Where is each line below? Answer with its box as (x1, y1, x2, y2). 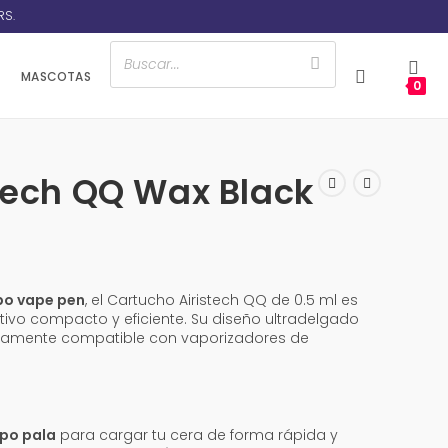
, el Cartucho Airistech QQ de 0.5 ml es (84, 290, 358, 310)
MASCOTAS (21, 68, 91, 85)
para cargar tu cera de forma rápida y (55, 425, 338, 445)
